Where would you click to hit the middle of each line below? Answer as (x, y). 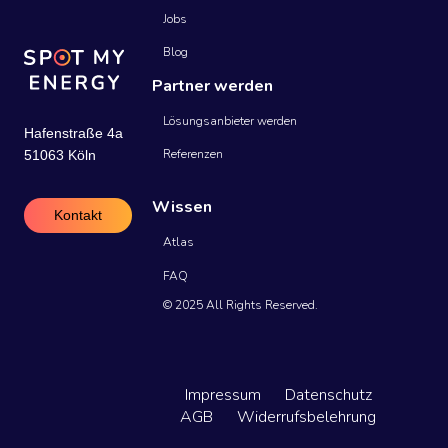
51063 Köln (60, 154)
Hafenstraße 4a (73, 132)
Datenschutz (328, 394)
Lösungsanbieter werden (230, 120)
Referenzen (193, 153)
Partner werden (212, 85)
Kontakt (78, 214)
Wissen (182, 207)
